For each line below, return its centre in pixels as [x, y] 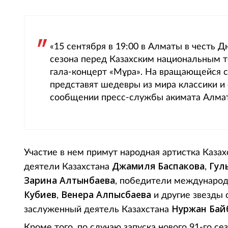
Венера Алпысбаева [106, 194]
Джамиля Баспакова [158, 166]
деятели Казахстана [68, 167]
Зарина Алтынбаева [69, 180]
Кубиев [40, 194]
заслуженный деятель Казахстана [98, 210]
